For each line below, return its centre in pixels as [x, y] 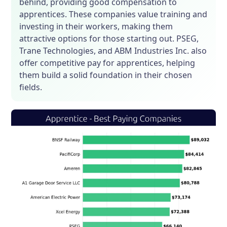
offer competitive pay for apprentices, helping [107, 63]
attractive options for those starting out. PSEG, [109, 39]
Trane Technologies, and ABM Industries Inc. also [113, 51]
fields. [31, 87]
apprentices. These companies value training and [113, 14]
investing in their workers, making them [96, 27]
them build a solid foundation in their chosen [106, 75]
